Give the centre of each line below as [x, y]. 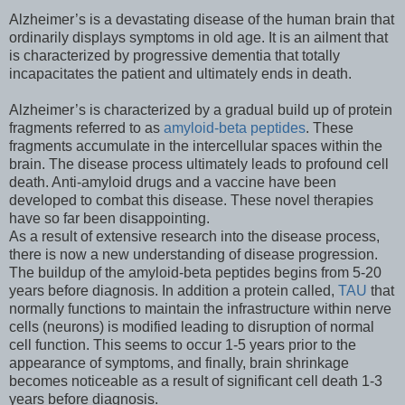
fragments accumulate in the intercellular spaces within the [196, 146]
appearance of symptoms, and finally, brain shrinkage [179, 363]
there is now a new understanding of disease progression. [193, 255]
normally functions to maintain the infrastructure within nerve [200, 309]
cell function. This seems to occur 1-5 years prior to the [183, 345]
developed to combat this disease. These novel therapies [191, 201]
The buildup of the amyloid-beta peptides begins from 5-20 [195, 273]
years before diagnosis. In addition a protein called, [174, 291]
